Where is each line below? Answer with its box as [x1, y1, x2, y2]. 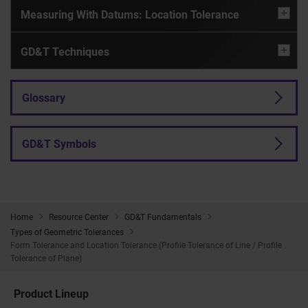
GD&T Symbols [22, 137, 96, 151]
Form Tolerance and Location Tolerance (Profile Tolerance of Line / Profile [10, 240, 282, 250]
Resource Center [49, 212, 109, 222]
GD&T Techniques [21, 45, 109, 58]
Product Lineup [14, 287, 89, 300]
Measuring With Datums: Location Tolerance [21, 8, 239, 21]
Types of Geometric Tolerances [10, 227, 124, 237]
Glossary [22, 91, 65, 104]
